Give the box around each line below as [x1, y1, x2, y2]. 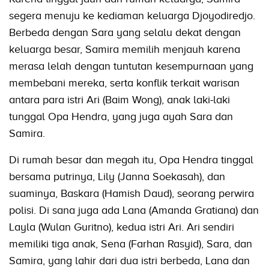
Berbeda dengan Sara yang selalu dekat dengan [9, 26, 241, 39]
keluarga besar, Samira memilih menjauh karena [9, 43, 240, 56]
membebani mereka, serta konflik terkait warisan [9, 77, 240, 89]
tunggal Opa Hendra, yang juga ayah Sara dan [9, 110, 233, 123]
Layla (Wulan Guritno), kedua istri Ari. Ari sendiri [9, 221, 234, 234]
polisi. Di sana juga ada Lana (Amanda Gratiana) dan [9, 204, 259, 217]
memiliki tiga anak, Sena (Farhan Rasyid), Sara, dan [9, 238, 252, 250]
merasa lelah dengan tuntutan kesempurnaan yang [9, 60, 253, 73]
